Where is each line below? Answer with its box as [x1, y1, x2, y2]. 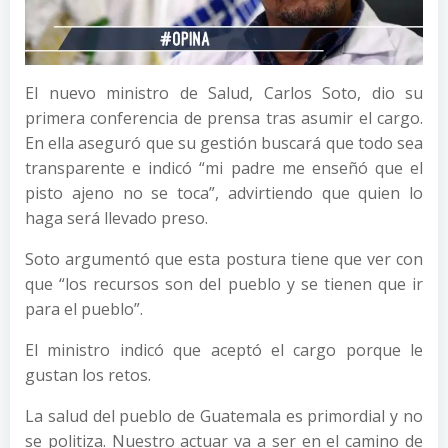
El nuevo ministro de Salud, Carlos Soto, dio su [25, 81, 423, 104]
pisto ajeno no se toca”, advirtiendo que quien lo [25, 181, 423, 204]
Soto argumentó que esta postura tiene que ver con [25, 247, 423, 270]
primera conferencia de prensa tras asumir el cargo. [25, 106, 423, 129]
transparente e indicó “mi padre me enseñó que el [25, 156, 423, 179]
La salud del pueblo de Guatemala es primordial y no [25, 404, 423, 427]
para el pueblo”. [25, 297, 143, 320]
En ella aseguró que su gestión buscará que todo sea [25, 131, 423, 154]
